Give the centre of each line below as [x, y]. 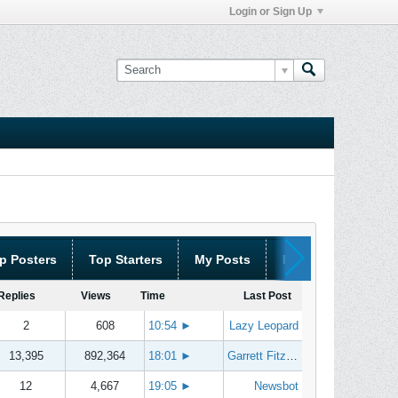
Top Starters [126, 259]
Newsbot [276, 386]
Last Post [267, 296]
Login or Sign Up [271, 12]
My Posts [223, 259]
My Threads [318, 259]
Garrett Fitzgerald [257, 356]
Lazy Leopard [264, 326]
